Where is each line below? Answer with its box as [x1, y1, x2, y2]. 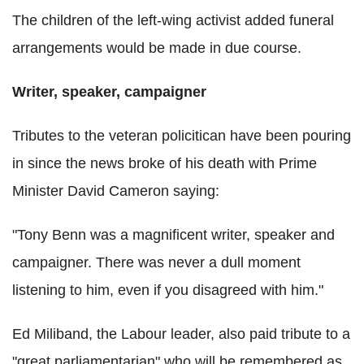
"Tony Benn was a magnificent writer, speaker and [12, 226, 335, 243]
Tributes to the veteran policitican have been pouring [12, 127, 351, 144]
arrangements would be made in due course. [12, 39, 301, 56]
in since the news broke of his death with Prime [12, 154, 317, 171]
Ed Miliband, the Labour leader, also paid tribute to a [12, 325, 350, 342]
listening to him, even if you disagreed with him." [12, 281, 323, 298]
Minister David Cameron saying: [12, 182, 219, 199]
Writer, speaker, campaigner [12, 83, 206, 100]
